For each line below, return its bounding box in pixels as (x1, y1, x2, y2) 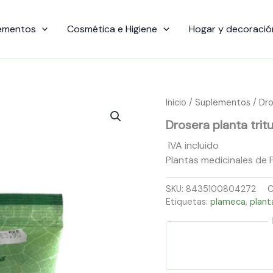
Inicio (166, 96, 186, 108)
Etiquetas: (166, 196, 210, 207)
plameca (210, 196, 246, 207)
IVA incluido (168, 139, 219, 152)
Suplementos (195, 96, 250, 108)
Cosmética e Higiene (67, 22, 158, 35)
